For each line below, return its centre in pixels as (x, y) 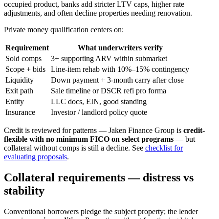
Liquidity (20, 80)
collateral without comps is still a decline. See (75, 148)
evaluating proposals (35, 157)
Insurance (20, 112)
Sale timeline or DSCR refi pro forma (109, 91)
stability (24, 191)
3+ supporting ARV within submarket (109, 59)
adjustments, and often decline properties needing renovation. (98, 13)
